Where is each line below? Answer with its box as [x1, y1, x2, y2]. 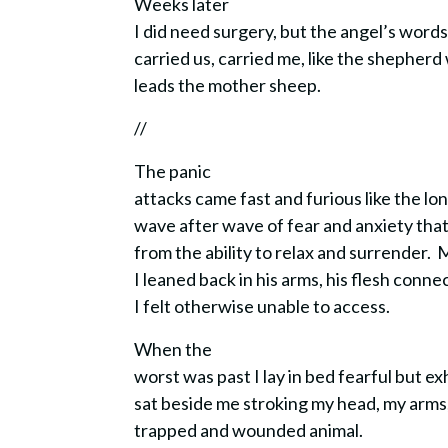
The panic [134, 160, 212, 182]
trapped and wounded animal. [134, 419, 370, 441]
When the [134, 338, 213, 360]
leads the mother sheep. [134, 74, 328, 96]
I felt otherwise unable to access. [134, 295, 394, 317]
